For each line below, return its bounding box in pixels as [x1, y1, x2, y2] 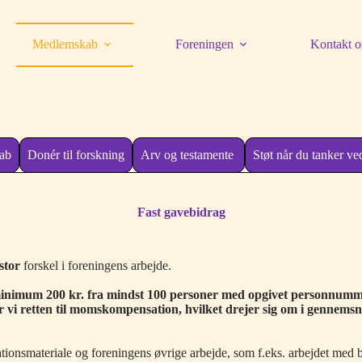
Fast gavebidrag [137, 205, 225, 219]
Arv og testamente [141, 148, 238, 162]
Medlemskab [32, 37, 99, 51]
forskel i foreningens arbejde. [23, 259, 172, 272]
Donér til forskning [27, 148, 125, 162]
